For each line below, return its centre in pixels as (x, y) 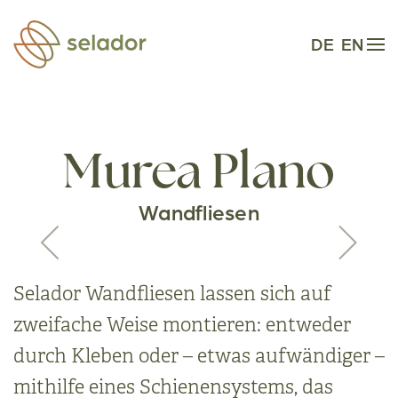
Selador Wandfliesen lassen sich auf (172, 294)
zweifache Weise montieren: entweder (182, 325)
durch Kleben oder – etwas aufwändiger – (199, 356)
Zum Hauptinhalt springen (120, 42)
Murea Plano (199, 175)
